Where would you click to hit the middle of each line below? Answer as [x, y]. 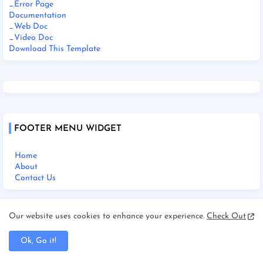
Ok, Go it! [38, 241]
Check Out [226, 216]
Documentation [38, 15]
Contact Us [35, 178]
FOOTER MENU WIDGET [68, 129]
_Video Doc [31, 38]
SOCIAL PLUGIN [49, 225]
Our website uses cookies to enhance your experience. [108, 216]
